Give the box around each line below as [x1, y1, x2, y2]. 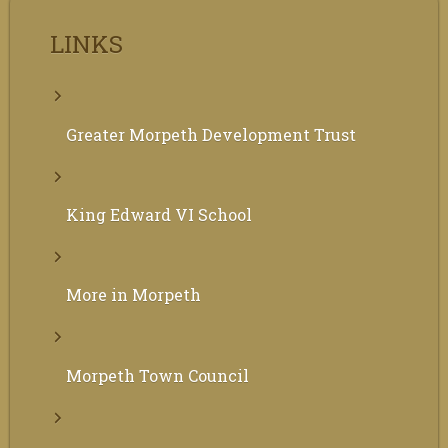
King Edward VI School [66, 203, 252, 225]
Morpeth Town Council [66, 364, 249, 386]
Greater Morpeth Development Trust [66, 123, 356, 145]
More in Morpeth [66, 284, 201, 306]
